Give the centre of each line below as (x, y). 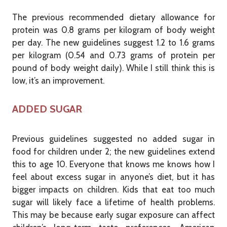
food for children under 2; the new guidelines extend (113, 152)
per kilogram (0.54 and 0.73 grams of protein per (113, 55)
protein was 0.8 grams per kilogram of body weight (113, 30)
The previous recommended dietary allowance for (113, 17)
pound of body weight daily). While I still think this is (113, 68)
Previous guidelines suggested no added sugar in (113, 139)
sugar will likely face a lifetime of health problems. (113, 202)
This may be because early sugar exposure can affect (113, 215)
